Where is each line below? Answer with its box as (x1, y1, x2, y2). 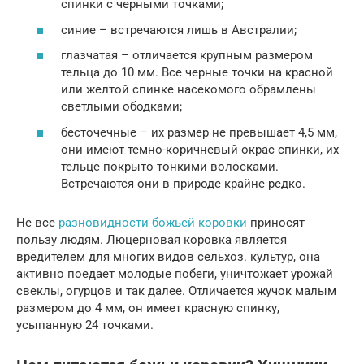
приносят (247, 214, 305, 230)
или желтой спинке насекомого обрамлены (61, 82, 316, 97)
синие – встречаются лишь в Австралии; (61, 22, 297, 37)
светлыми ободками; (61, 99, 182, 115)
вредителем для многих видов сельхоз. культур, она (16, 249, 320, 264)
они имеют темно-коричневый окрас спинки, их (61, 141, 339, 157)
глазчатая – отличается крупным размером (61, 48, 313, 63)
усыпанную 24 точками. (16, 317, 154, 332)
